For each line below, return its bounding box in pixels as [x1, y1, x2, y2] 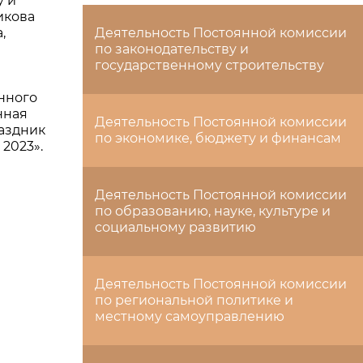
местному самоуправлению [95, 309, 284, 324]
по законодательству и [95, 41, 249, 57]
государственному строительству [95, 58, 324, 73]
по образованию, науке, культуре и [95, 203, 331, 219]
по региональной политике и [95, 293, 293, 308]
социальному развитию [95, 220, 256, 235]
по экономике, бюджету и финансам [95, 130, 341, 146]
